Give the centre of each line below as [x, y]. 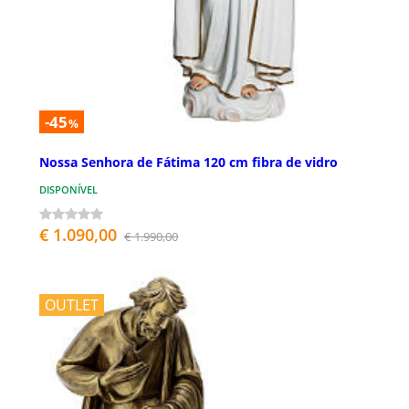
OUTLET [72, 304]
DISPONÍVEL [68, 189]
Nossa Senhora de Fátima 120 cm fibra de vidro [189, 162]
